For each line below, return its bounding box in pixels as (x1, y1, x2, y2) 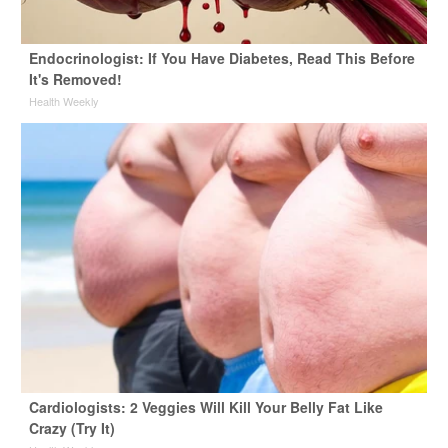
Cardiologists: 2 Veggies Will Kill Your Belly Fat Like (28, 397, 383, 418)
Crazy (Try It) (28, 418, 115, 439)
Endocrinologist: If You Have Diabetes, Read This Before (28, 48, 415, 69)
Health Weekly (28, 93, 99, 110)
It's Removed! (28, 69, 122, 90)
